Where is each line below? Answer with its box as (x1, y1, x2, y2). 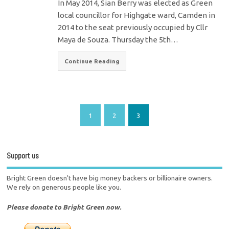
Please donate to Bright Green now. (7, 203, 122, 212)
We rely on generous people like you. (7, 182, 122, 191)
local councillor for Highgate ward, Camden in (58, 10, 216, 19)
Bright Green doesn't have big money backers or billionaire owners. (7, 173, 213, 182)
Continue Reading (64, 58, 120, 65)
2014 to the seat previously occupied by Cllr (58, 22, 208, 32)
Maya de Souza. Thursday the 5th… (58, 35, 179, 44)
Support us (7, 151, 39, 161)
